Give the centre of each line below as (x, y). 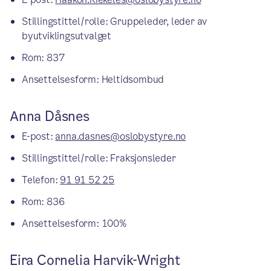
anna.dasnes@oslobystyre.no (121, 136)
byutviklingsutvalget (67, 36)
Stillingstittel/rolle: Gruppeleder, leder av (115, 21)
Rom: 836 (43, 202)
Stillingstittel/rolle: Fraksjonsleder (99, 158)
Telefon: (41, 180)
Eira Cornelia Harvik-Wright (95, 260)
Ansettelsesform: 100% (74, 224)
